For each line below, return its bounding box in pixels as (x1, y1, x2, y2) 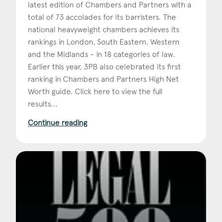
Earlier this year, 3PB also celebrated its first (28, 61, 181, 71)
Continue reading (28, 117, 87, 127)
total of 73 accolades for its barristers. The (28, 12, 176, 22)
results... (28, 99, 58, 109)
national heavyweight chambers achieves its (28, 24, 179, 34)
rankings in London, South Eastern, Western (28, 37, 179, 47)
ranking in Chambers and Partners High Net (28, 74, 179, 84)
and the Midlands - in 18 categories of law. (28, 49, 175, 59)
